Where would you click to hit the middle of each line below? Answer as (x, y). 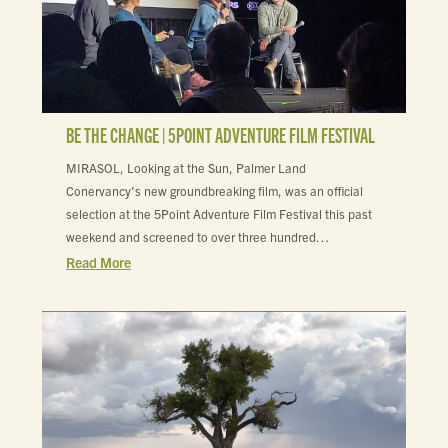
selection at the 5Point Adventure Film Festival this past (219, 214)
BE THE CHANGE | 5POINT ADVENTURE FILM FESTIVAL (220, 134)
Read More (98, 262)
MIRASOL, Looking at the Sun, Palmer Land (186, 168)
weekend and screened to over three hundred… (197, 237)
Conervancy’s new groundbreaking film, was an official (214, 191)
